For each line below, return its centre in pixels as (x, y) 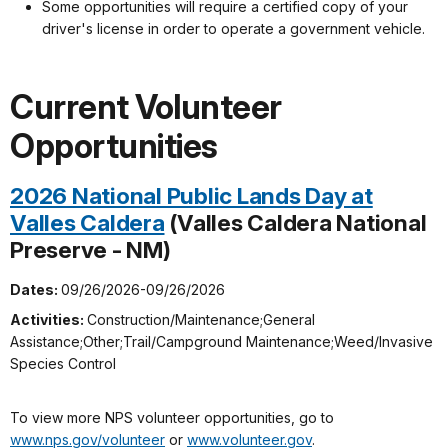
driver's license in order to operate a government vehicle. (233, 29)
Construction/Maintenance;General (201, 320)
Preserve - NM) (90, 250)
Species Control (63, 364)
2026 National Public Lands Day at (191, 196)
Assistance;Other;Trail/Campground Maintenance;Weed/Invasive (221, 342)
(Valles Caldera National (295, 223)
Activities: (48, 320)
